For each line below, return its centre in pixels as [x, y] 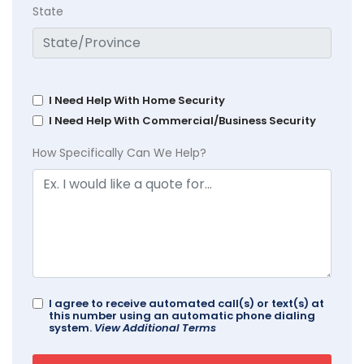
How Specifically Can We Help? [119, 153]
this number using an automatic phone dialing [182, 316]
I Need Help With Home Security [137, 101]
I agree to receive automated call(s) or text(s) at [186, 304]
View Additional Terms [155, 328]
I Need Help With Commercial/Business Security [182, 121]
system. [71, 328]
